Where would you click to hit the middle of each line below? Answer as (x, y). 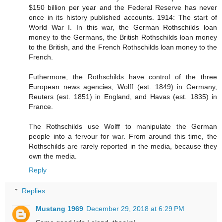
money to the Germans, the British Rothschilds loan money (123, 37)
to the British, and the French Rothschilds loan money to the (123, 47)
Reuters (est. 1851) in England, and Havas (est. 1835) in (123, 97)
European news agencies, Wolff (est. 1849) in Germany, (123, 87)
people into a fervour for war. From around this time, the (123, 137)
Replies (34, 191)
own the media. (53, 156)
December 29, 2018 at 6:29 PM (136, 209)
